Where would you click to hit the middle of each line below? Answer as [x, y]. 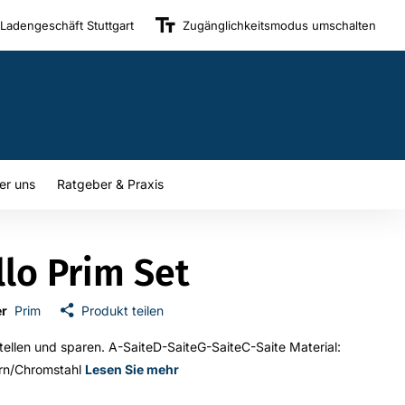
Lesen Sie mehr [132, 370]
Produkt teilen [123, 311]
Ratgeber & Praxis [110, 184]
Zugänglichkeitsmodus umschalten [279, 25]
